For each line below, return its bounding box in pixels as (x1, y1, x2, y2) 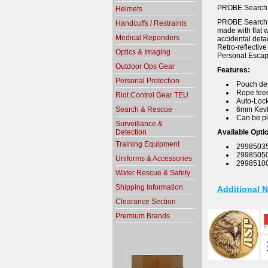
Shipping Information (115, 183, 183, 191)
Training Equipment (115, 140, 179, 148)
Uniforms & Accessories (115, 154, 192, 163)
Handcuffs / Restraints (115, 19, 187, 28)
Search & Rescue (115, 105, 172, 114)
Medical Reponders (115, 33, 179, 42)
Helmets (115, 5, 142, 13)
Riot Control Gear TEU (115, 91, 188, 99)
